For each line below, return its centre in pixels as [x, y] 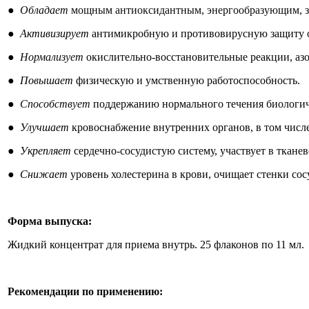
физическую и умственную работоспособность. [187, 80]
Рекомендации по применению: [85, 291]
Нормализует [53, 57]
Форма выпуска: [50, 221]
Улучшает [44, 127]
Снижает [45, 174]
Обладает [44, 10]
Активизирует [56, 33]
